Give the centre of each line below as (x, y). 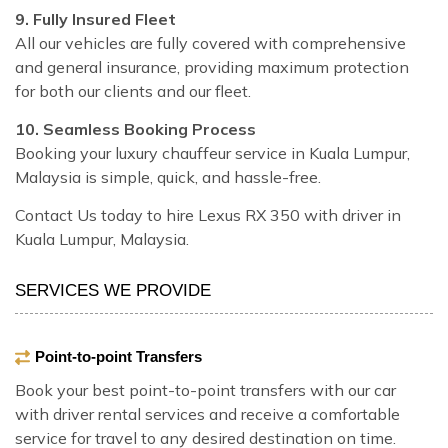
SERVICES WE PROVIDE (113, 290)
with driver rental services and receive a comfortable (207, 414)
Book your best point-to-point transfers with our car (205, 390)
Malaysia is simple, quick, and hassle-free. (168, 176)
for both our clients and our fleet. (133, 90)
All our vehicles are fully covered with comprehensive (210, 42)
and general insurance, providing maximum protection (212, 66)
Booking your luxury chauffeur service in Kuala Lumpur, (212, 152)
